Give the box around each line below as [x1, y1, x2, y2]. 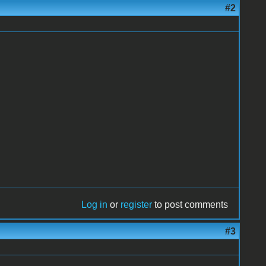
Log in [81, 199, 108, 210]
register [121, 199, 153, 210]
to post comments [152, 199, 229, 210]
